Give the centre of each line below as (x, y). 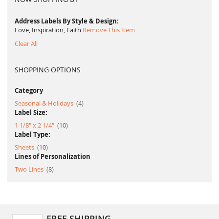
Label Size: (31, 112)
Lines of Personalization (53, 156)
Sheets (25, 147)
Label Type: (33, 134)
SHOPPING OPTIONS (48, 69)
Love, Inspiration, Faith (48, 30)
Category (29, 90)
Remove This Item (109, 30)
